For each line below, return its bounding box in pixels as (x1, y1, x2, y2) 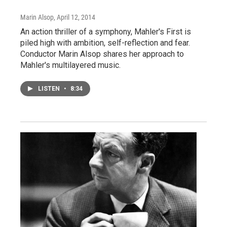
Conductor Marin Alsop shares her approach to (20, 49, 184, 59)
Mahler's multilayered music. (20, 60, 121, 70)
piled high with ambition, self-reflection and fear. (20, 37, 190, 48)
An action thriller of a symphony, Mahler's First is (20, 26, 191, 36)
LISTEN (38, 85, 61, 92)
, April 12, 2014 (54, 13, 95, 21)
